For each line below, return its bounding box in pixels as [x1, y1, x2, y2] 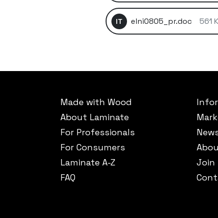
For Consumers [60, 142, 125, 153]
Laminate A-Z [60, 157, 115, 168]
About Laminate [60, 111, 129, 123]
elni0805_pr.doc [130, 16, 192, 26]
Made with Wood [60, 96, 132, 108]
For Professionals [60, 127, 135, 138]
